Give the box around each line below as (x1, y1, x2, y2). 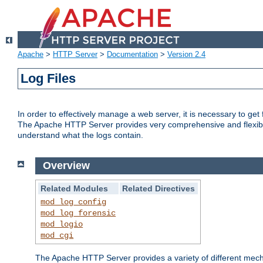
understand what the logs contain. (18, 130, 143, 140)
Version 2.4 (167, 50, 205, 59)
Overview (42, 160, 90, 172)
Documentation (107, 50, 158, 59)
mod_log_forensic (41, 208, 116, 218)
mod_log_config (41, 197, 107, 207)
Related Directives (122, 183, 195, 193)
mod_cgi (41, 230, 74, 240)
